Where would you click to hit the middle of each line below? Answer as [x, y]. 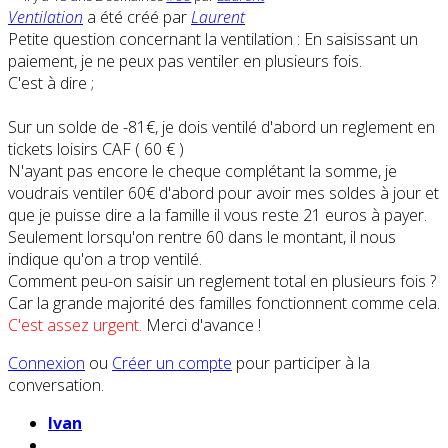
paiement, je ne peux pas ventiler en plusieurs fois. [185, 61]
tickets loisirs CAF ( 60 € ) [96, 149]
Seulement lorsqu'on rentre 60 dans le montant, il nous [202, 237]
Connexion [46, 363]
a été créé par [137, 17]
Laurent [218, 17]
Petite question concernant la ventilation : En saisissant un [213, 39]
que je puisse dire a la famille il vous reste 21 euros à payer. [217, 215]
